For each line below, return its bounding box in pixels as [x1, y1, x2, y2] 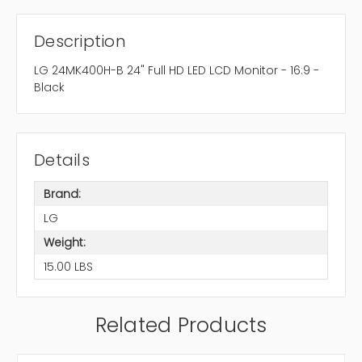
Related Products [95, 311, 267, 340]
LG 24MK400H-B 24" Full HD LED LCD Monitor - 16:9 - [34, 62, 319, 79]
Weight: [43, 234, 86, 250]
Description [34, 30, 126, 53]
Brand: [43, 185, 81, 202]
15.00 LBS [43, 258, 93, 275]
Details [34, 149, 90, 172]
